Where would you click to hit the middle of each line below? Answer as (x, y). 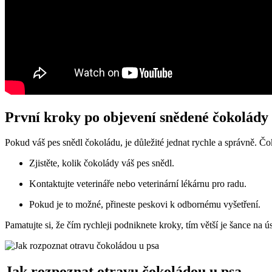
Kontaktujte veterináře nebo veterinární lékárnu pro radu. (138, 184)
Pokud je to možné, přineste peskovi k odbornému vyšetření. (145, 205)
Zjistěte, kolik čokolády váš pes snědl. (102, 163)
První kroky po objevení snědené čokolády (137, 117)
